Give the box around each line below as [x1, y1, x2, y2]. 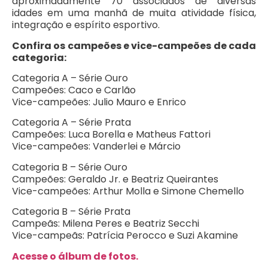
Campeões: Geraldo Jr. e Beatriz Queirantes [12, 172, 218, 186]
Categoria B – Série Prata [12, 205, 130, 219]
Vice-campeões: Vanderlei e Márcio [12, 139, 181, 154]
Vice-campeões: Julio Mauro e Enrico [12, 95, 186, 109]
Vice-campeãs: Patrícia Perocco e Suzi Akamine [12, 229, 238, 243]
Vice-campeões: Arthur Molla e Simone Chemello [12, 184, 244, 198]
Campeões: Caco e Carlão [12, 83, 136, 98]
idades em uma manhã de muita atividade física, [12, 6, 256, 20]
